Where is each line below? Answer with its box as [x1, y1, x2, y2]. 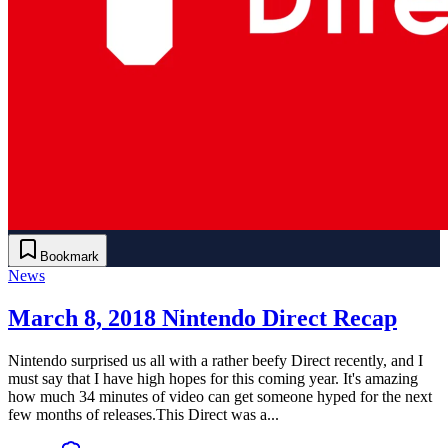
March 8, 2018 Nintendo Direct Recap [8, 304, 397, 331]
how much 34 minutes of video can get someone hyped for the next [8, 387, 432, 405]
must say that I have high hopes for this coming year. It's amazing [8, 369, 418, 387]
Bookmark [40, 248, 99, 264]
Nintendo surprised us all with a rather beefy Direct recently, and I [8, 351, 423, 369]
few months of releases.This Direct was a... [8, 405, 279, 423]
